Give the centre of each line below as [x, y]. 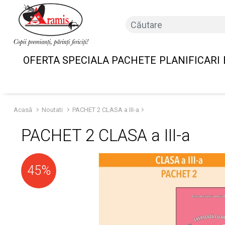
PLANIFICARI [189, 60]
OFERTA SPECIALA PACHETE [89, 60]
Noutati [52, 110]
